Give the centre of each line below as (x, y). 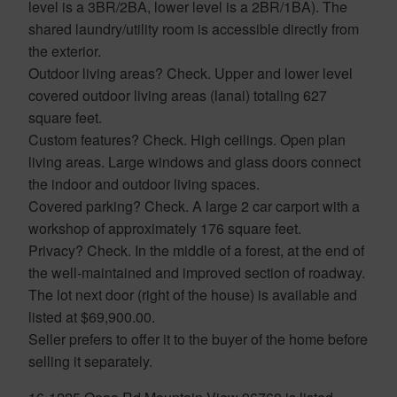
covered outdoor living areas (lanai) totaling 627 (178, 95)
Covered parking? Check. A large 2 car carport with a (194, 206)
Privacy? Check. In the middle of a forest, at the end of (196, 250)
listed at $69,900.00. (92, 316)
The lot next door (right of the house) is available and (193, 294)
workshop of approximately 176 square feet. (165, 228)
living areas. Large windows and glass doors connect (195, 161)
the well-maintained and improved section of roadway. (197, 272)
